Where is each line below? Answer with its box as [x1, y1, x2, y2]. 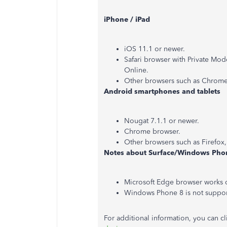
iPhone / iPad [104, 15, 150, 24]
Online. [124, 66, 148, 74]
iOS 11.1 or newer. [124, 45, 185, 53]
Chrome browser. [124, 127, 180, 136]
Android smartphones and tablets [104, 87, 220, 96]
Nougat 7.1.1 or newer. [124, 117, 199, 125]
